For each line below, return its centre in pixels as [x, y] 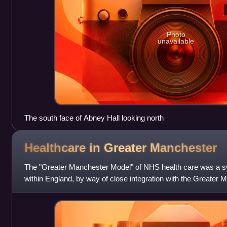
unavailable [176, 41]
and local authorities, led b [67, 191]
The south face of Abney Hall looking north [94, 118]
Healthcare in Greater [87, 147]
